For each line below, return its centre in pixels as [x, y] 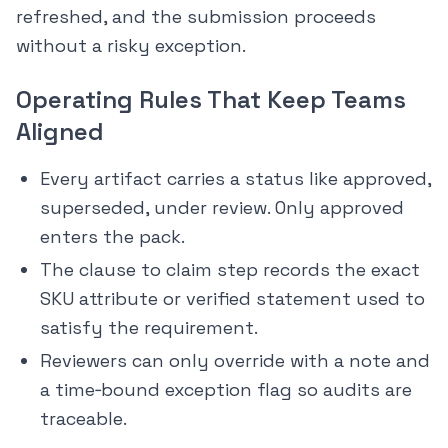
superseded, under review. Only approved [222, 208]
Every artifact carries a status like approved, [235, 179]
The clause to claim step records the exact [230, 270]
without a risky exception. [131, 46]
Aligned [60, 132]
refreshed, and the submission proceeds [196, 17]
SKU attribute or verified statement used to [232, 299]
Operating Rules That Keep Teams [211, 100]
